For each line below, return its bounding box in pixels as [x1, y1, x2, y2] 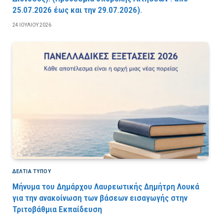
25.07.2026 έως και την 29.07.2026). [12, 4, 142, 15]
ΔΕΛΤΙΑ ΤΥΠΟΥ [12, 168, 51, 174]
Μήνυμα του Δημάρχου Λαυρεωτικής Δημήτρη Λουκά [12, 181, 199, 191]
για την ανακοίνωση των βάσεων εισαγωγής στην [12, 192, 187, 203]
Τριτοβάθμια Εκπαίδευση [12, 204, 102, 214]
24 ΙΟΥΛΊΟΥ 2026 [12, 22, 51, 28]
